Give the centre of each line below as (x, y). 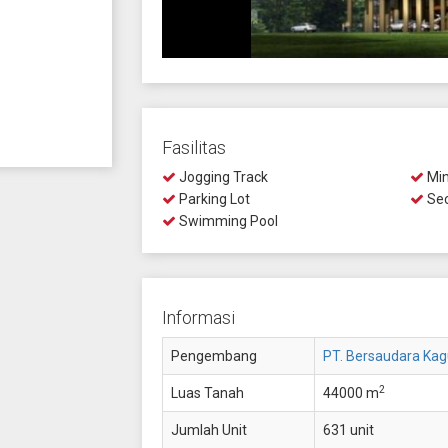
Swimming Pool (226, 221)
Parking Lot (212, 199)
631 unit (348, 430)
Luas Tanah (207, 393)
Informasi (198, 317)
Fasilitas (193, 147)
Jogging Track (221, 177)
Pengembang (213, 356)
